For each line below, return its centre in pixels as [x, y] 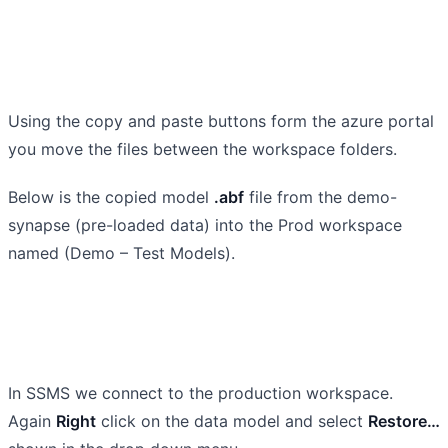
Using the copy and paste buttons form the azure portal [221, 120]
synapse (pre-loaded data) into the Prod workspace [205, 224]
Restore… [404, 420]
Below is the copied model [111, 196]
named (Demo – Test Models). [121, 252]
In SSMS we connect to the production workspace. [200, 392]
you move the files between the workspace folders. [202, 148]
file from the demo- [320, 196]
